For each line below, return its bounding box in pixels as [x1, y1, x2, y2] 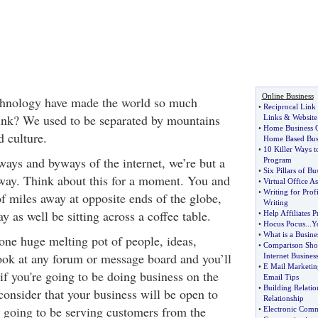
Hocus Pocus [263, 219, 305, 228]
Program [263, 155, 292, 164]
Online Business [261, 92, 314, 100]
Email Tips [263, 273, 299, 281]
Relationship [263, 294, 304, 302]
